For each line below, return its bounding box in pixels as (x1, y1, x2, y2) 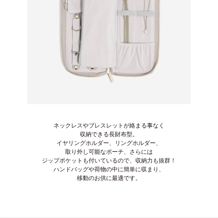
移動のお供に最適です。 (77, 175, 141, 182)
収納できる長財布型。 (80, 131, 138, 138)
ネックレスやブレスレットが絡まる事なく (54, 122, 164, 129)
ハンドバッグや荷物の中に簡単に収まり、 (54, 166, 164, 173)
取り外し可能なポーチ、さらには (65, 148, 153, 156)
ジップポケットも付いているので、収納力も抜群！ (42, 157, 176, 164)
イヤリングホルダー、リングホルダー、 (56, 140, 162, 147)
